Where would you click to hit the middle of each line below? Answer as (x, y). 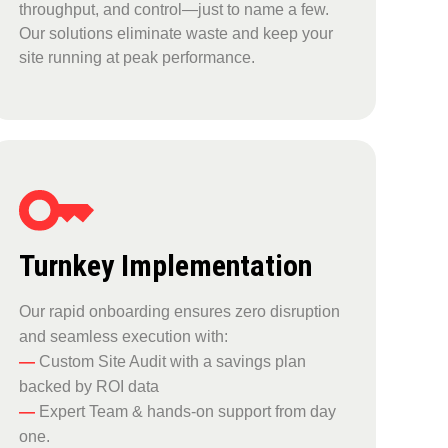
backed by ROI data (89, 387)
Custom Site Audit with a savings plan (171, 362)
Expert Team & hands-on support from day (186, 412)
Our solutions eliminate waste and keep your (176, 34)
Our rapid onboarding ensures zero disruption (180, 312)
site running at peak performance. (137, 58)
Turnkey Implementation (166, 266)
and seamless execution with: (124, 337)
